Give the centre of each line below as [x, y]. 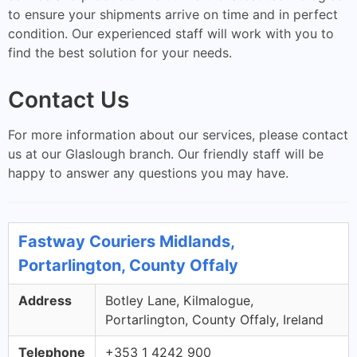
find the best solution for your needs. [120, 52]
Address [45, 300]
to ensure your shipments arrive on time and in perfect [173, 14]
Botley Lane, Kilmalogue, [179, 300]
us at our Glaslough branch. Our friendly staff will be [166, 153]
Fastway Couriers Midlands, [126, 241]
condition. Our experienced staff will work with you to [171, 33]
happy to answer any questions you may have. [148, 173]
